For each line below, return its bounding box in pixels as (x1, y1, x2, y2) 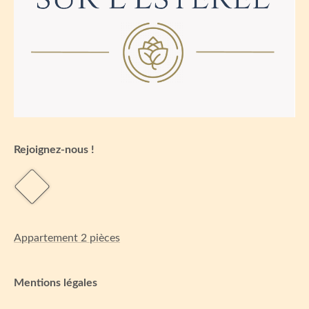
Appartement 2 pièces (14, 232, 120, 243)
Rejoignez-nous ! (14, 143, 94, 155)
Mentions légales (14, 277, 97, 288)
